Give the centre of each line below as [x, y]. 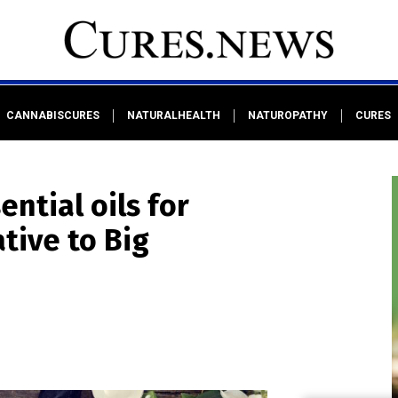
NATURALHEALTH [173, 115]
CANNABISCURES [52, 115]
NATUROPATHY [287, 115]
